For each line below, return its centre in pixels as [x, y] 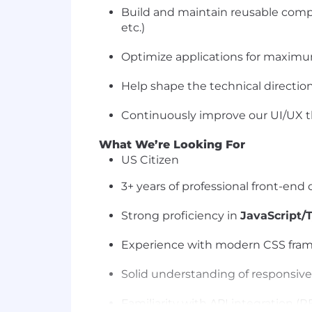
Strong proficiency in [181, 216]
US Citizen [150, 160]
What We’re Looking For [172, 145]
